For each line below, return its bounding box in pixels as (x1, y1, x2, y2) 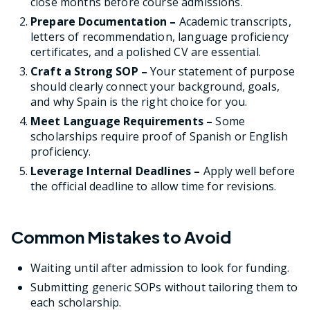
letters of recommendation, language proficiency (30, 28, 289, 44)
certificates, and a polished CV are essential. (30, 44, 261, 60)
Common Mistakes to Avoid (11, 226, 232, 248)
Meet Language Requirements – (30, 113, 213, 129)
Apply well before (200, 163, 295, 179)
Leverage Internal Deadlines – (30, 163, 201, 179)
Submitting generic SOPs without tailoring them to (30, 280, 298, 295)
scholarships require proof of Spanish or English (30, 128, 289, 144)
